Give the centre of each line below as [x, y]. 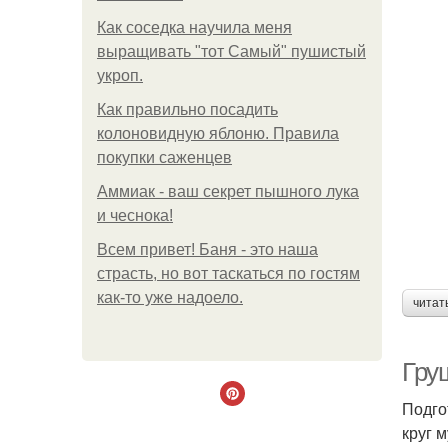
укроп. [120, 75]
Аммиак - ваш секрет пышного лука [228, 191]
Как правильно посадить [187, 109]
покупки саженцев [164, 157]
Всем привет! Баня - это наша [207, 249]
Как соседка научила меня [194, 27]
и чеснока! [135, 215]
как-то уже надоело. [170, 297]
